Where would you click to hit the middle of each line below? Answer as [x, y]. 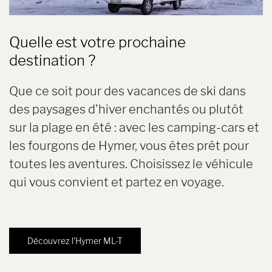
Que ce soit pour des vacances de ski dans [127, 91]
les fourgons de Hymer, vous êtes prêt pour [129, 145]
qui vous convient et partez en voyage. [117, 182]
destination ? [52, 60]
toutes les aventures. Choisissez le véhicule [131, 164]
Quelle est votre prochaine [97, 42]
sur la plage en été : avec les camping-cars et [134, 127]
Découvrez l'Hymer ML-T [75, 240]
